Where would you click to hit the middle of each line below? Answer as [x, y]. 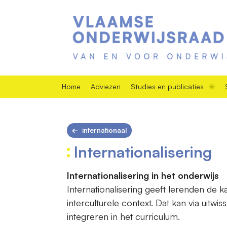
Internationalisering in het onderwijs [143, 175]
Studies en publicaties [167, 86]
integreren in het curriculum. [125, 216]
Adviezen [106, 86]
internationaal [104, 130]
